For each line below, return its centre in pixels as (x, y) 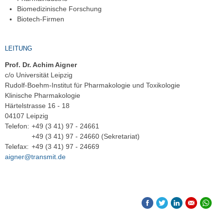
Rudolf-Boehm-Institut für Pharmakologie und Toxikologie (92, 85)
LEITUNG (18, 48)
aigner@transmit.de (35, 157)
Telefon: (17, 126)
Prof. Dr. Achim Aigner (41, 65)
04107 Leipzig (27, 116)
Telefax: (17, 147)
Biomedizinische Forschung (60, 9)
